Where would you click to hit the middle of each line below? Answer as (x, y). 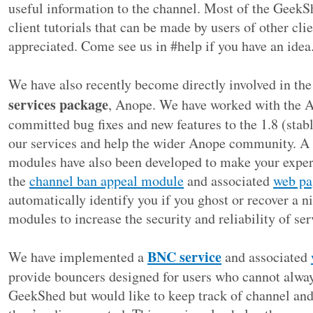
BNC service (184, 256)
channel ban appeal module (107, 180)
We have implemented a (78, 256)
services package (58, 104)
